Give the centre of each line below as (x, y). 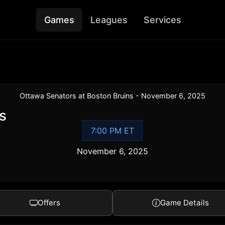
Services (162, 20)
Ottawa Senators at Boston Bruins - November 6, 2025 (113, 96)
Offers (49, 203)
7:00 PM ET (112, 131)
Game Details (184, 203)
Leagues (109, 20)
